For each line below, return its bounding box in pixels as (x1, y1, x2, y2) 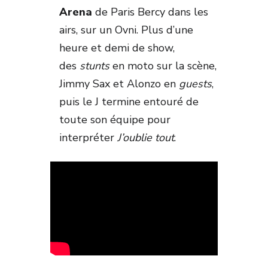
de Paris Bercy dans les (92, 4, 208, 19)
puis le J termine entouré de (59, 94, 199, 109)
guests (179, 76, 212, 91)
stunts (80, 58, 109, 73)
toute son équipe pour (59, 112, 170, 127)
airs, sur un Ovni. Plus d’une (59, 22, 193, 37)
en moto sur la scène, (109, 58, 217, 73)
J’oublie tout (117, 130, 174, 145)
